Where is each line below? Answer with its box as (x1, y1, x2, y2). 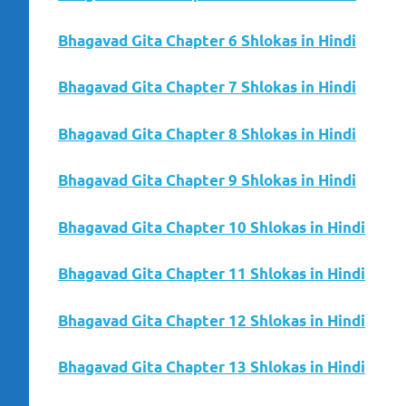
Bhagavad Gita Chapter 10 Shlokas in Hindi (58, 217, 365, 237)
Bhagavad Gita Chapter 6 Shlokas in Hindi (58, 30, 356, 50)
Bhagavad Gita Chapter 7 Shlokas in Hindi (58, 77, 356, 97)
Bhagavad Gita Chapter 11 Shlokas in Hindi (58, 264, 365, 284)
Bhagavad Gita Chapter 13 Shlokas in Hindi (58, 357, 365, 377)
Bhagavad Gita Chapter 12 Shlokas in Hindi (58, 310, 365, 330)
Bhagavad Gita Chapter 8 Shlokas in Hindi (58, 123, 356, 143)
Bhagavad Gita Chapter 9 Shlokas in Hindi (58, 170, 356, 190)
